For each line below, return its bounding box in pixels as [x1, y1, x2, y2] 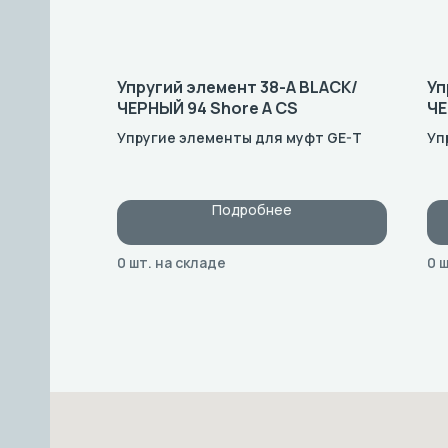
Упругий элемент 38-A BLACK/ [117, 75, 358, 98]
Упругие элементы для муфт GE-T [117, 127, 362, 147]
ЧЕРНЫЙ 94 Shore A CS [117, 96, 298, 119]
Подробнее [212, 199, 292, 219]
